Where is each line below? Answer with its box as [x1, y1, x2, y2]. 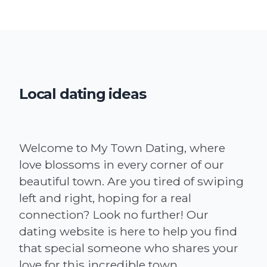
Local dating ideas [19, 85, 146, 103]
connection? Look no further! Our [19, 207, 209, 222]
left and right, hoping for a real [19, 190, 191, 205]
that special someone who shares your [19, 240, 238, 255]
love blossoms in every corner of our [19, 157, 224, 172]
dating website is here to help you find [19, 223, 237, 238]
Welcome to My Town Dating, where [19, 140, 225, 155]
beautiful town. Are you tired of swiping [19, 173, 244, 188]
